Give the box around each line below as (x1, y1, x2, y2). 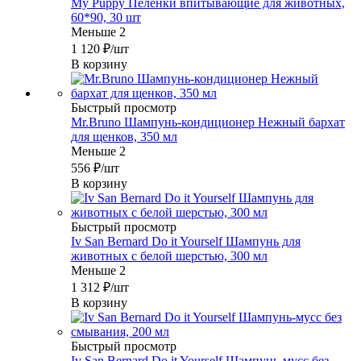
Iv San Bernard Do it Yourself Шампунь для (71, 234, 301, 249)
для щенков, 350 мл (71, 130, 177, 144)
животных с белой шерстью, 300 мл (71, 249, 268, 263)
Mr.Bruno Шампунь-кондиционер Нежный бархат (71, 115, 345, 130)
